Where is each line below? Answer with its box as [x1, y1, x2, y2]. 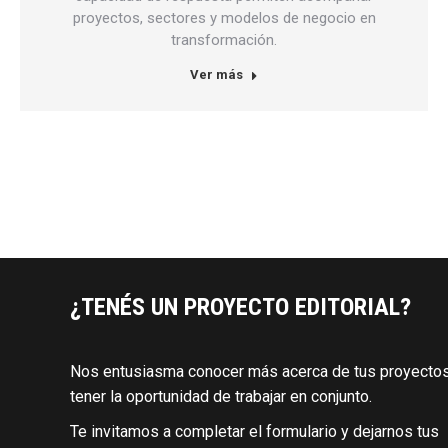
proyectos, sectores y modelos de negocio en [72, 8, 376, 27]
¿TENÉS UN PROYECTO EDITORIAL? [70, 292, 411, 321]
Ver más [190, 66, 243, 82]
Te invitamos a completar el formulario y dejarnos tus [70, 421, 439, 441]
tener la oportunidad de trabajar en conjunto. [70, 386, 372, 406]
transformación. [171, 30, 277, 49]
